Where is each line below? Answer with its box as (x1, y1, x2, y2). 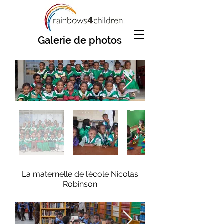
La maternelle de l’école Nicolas (21, 169, 138, 179)
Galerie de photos (38, 34, 122, 46)
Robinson (62, 179, 97, 189)
